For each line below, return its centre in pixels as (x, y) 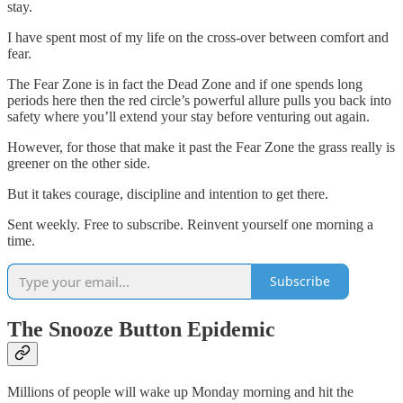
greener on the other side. (81, 163)
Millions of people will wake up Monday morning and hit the (180, 391)
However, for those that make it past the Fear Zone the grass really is (201, 147)
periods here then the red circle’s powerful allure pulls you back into (199, 100)
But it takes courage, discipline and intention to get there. (170, 193)
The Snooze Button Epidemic (141, 329)
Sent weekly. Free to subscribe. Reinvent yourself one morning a (190, 224)
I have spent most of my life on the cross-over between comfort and (198, 37)
